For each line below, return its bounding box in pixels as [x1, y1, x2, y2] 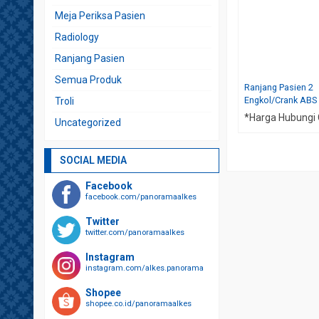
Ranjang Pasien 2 [244, 81, 314, 93]
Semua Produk [55, 74, 122, 85]
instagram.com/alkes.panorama [85, 263, 204, 273]
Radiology [55, 31, 99, 43]
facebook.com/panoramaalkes [85, 192, 197, 202]
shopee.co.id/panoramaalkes [85, 299, 192, 308]
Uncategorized [55, 117, 121, 128]
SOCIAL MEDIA [60, 155, 127, 166]
